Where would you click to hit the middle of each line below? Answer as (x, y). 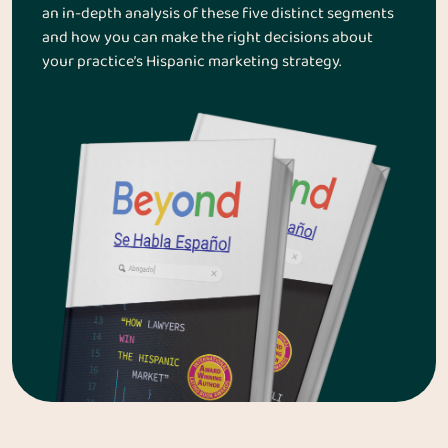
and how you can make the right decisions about (207, 38)
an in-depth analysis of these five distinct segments (218, 14)
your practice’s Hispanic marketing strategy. (191, 62)
